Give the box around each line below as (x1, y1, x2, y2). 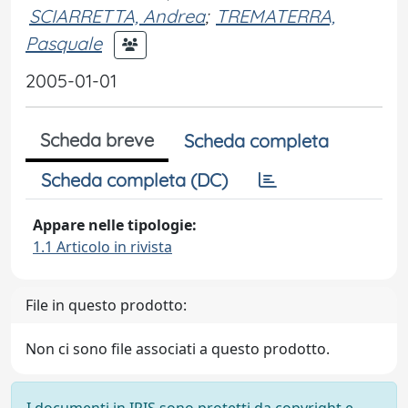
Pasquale (25, 31, 102, 55)
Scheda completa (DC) (41, 168, 228, 191)
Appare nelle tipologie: (33, 215, 197, 235)
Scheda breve (40, 128, 154, 151)
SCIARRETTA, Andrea (29, 5, 205, 27)
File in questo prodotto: (25, 295, 187, 315)
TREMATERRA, (216, 5, 335, 27)
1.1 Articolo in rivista (33, 237, 172, 257)
